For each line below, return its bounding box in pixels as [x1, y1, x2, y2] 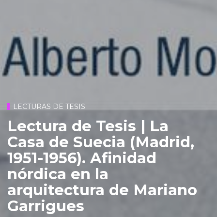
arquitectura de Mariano [7, 180, 197, 199]
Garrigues [7, 196, 84, 215]
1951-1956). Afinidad [7, 148, 156, 167]
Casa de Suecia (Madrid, [7, 132, 194, 151]
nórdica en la [7, 164, 108, 183]
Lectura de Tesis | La [7, 116, 169, 135]
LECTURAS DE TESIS [13, 102, 85, 111]
